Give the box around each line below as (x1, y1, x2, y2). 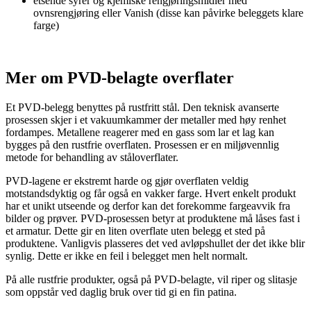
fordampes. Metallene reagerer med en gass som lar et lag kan (6, 126, 274, 139)
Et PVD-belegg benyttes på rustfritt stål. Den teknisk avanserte (6, 101, 279, 114)
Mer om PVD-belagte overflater (6, 69, 234, 87)
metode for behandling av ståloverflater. (6, 151, 178, 164)
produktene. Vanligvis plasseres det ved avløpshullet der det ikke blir (6, 237, 305, 250)
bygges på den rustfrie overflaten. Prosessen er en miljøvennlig (6, 139, 279, 151)
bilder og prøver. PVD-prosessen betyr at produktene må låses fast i (6, 212, 300, 225)
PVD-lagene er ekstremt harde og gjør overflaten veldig (6, 175, 249, 187)
